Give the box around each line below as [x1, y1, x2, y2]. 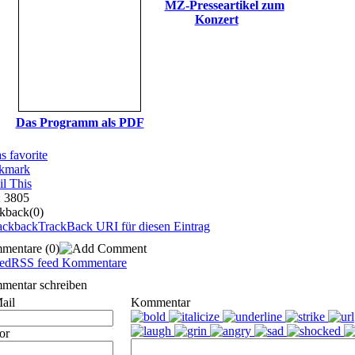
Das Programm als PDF [15, 115, 144, 129]
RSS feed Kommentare [11, 255, 127, 269]
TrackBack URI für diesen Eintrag [38, 219, 210, 233]
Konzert [194, 12, 239, 26]
